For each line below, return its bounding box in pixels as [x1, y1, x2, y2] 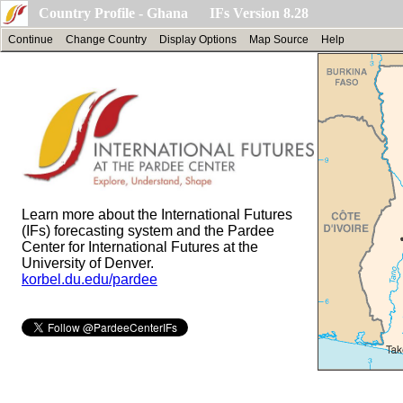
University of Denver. [22, 255, 154, 271]
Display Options [159, 33, 237, 46]
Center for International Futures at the [22, 238, 258, 255]
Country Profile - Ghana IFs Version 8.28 [39, 5, 309, 21]
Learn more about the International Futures [22, 206, 292, 222]
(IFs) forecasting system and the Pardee [22, 222, 274, 238]
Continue [8, 33, 53, 46]
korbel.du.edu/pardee [22, 271, 157, 287]
